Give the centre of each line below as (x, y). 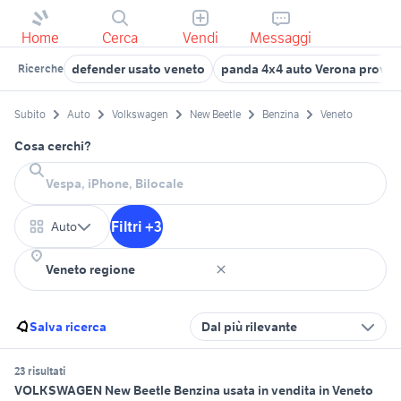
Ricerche (41, 68)
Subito (30, 115)
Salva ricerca (68, 327)
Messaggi (281, 38)
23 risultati (40, 371)
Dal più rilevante (249, 327)
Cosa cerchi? (53, 146)
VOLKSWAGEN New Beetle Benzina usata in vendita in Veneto (194, 391)
